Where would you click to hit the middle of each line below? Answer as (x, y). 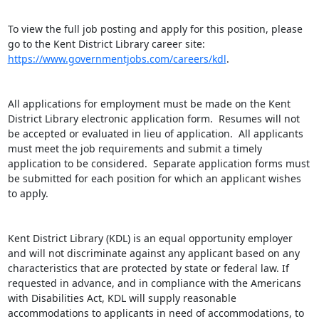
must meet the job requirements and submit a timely (135, 148)
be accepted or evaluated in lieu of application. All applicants (155, 134)
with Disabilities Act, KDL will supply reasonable (122, 298)
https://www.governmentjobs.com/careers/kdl (117, 59)
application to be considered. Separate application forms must (158, 163)
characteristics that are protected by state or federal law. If (148, 268)
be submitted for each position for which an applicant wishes (154, 178)
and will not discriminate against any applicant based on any (153, 253)
